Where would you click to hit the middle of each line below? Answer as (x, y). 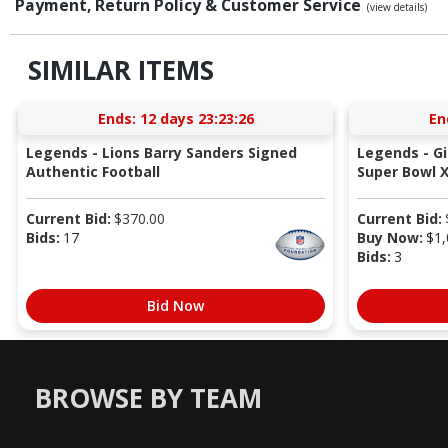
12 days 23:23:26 (196, 118)
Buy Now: (389, 237)
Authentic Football (92, 171)
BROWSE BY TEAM (148, 398)
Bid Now (175, 305)
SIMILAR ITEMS (120, 70)
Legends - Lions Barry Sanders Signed (161, 152)
